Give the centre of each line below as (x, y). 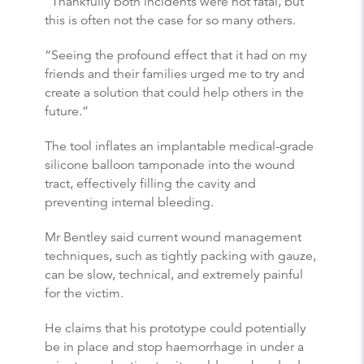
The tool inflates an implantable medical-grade (179, 146)
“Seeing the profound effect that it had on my (176, 55)
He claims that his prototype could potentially (175, 328)
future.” (67, 111)
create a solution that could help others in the (174, 92)
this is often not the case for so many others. (170, 20)
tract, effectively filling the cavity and (150, 183)
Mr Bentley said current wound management (173, 237)
